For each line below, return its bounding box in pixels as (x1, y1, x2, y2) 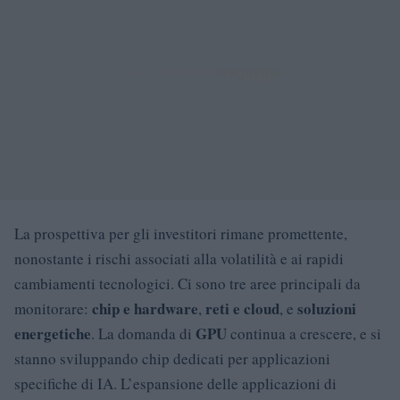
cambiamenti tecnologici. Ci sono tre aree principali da (14, 272, 361, 294)
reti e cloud (205, 296, 279, 320)
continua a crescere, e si (227, 322, 381, 344)
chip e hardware (92, 296, 198, 320)
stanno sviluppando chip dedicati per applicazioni (14, 347, 330, 369)
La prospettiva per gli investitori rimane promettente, (14, 222, 347, 244)
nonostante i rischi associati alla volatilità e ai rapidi (14, 247, 344, 269)
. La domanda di (91, 322, 196, 344)
